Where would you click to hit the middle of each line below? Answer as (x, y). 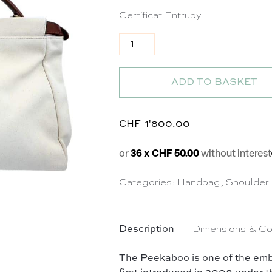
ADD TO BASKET (215, 83)
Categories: (148, 183)
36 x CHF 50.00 (166, 154)
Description (147, 229)
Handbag (199, 183)
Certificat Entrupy (161, 16)
